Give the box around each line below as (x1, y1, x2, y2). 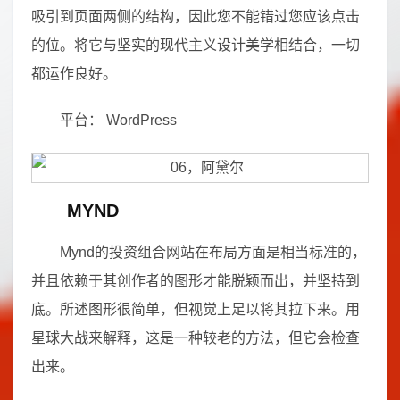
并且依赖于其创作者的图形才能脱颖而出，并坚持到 (31, 273, 360, 288)
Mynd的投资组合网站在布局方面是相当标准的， (60, 245, 366, 260)
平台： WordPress (60, 112, 177, 128)
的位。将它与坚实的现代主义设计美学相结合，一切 (31, 37, 360, 53)
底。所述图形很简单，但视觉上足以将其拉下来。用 (31, 302, 360, 317)
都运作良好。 (31, 66, 117, 81)
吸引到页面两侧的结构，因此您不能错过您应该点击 (31, 9, 360, 24)
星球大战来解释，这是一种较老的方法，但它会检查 (31, 330, 360, 346)
